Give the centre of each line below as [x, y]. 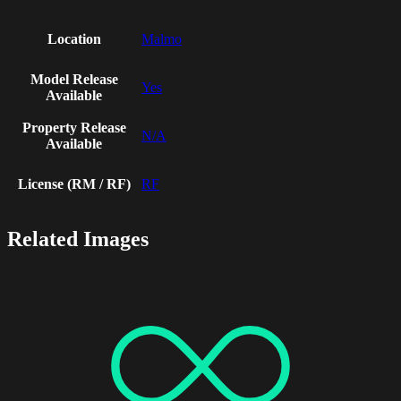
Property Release [74, 128]
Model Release [74, 80]
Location [74, 39]
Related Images [78, 239]
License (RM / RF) [74, 184]
